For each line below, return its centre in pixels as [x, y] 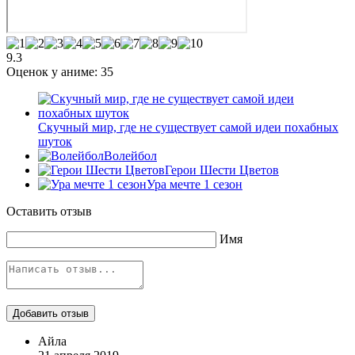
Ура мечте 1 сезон [195, 184]
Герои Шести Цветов [222, 170]
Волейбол [130, 155]
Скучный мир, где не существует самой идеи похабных [188, 127]
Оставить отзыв [49, 211]
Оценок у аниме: [53, 71]
